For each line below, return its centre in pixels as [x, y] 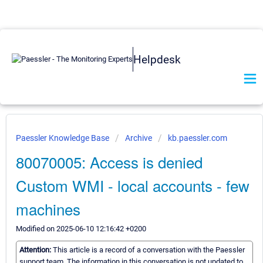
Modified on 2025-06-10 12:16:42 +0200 [81, 229]
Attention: [36, 250]
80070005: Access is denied [109, 162]
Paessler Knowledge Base [63, 138]
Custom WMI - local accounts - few [133, 185]
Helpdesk [157, 59]
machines [48, 209]
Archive [139, 138]
